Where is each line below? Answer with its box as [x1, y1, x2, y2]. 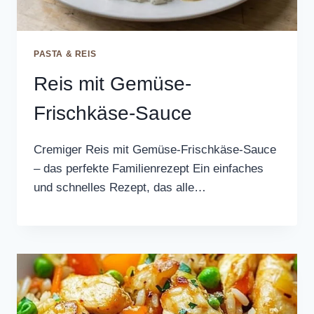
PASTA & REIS [34, 48, 97, 59]
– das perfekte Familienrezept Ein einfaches [34, 161, 264, 175]
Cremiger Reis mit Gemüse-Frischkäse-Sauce [34, 142, 276, 156]
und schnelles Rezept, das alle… [34, 180, 206, 194]
